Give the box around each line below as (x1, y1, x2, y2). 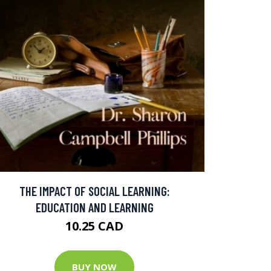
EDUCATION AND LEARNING (35, 199, 154, 215)
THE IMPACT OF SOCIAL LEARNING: (19, 183, 170, 198)
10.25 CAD (65, 217, 123, 234)
